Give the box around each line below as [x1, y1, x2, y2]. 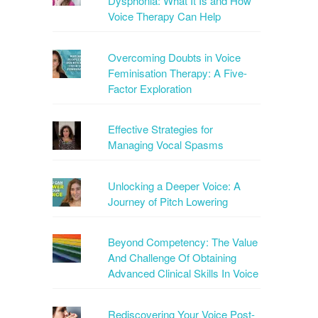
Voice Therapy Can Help [108, 9, 221, 24]
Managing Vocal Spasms [108, 137, 224, 153]
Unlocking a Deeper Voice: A [108, 177, 241, 193]
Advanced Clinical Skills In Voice [108, 265, 259, 281]
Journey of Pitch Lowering [108, 193, 229, 209]
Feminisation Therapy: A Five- [108, 65, 248, 80]
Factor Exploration [108, 80, 192, 96]
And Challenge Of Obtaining [108, 250, 237, 265]
